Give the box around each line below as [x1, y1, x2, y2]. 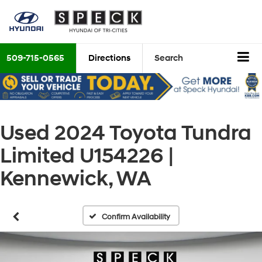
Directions [88, 53, 130, 64]
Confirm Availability [102, 212, 171, 222]
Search [154, 53, 183, 64]
